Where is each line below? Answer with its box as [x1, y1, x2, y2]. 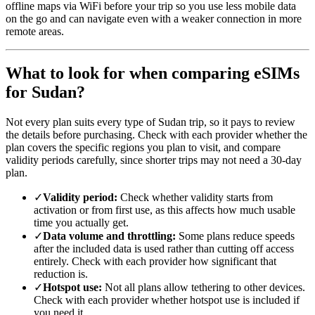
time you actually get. [34, 217, 129, 229]
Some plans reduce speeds [176, 230, 295, 243]
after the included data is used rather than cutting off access [34, 243, 294, 255]
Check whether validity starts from [117, 191, 273, 204]
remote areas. [6, 25, 64, 37]
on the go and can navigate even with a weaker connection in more [6, 12, 302, 25]
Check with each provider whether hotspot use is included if [34, 294, 300, 307]
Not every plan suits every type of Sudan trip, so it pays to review [6, 116, 295, 129]
